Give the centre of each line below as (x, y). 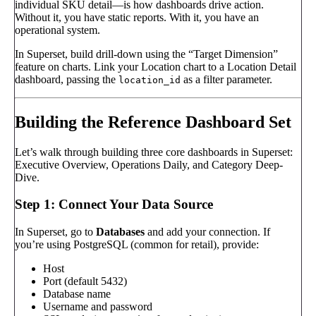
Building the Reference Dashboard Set (153, 122)
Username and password (98, 307)
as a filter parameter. (226, 79)
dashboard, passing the (67, 79)
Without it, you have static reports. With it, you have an (137, 17)
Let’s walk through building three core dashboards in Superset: (154, 152)
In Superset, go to (55, 232)
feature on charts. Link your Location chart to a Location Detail (156, 66)
